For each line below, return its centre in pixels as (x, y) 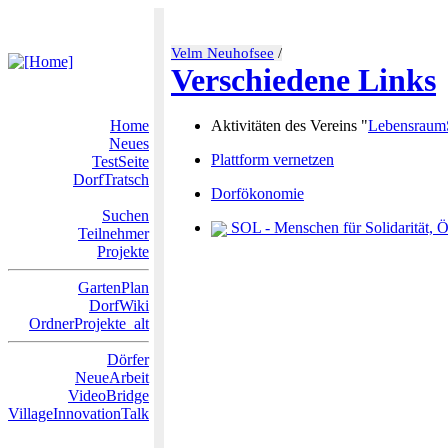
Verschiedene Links (303, 80)
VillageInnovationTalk (78, 413)
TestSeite (120, 161)
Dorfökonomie (257, 193)
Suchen (125, 215)
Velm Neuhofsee (222, 53)
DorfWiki (119, 305)
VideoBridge (108, 395)
